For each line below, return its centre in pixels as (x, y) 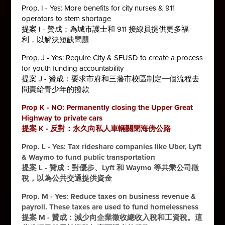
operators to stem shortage (67, 18)
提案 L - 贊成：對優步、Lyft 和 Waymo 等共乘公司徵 (110, 167)
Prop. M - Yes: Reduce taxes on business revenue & (109, 196)
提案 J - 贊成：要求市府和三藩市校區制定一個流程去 (111, 79)
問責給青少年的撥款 (56, 89)
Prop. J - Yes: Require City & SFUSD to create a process (113, 58)
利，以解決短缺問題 (56, 39)
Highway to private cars (62, 118)
